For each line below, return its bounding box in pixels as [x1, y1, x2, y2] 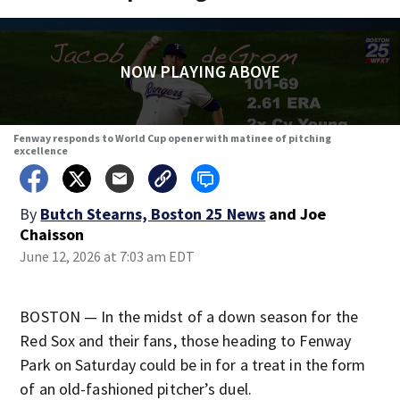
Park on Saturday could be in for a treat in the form [20, 354, 366, 375]
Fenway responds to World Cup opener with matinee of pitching [12, 131, 331, 145]
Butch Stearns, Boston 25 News [40, 204, 266, 224]
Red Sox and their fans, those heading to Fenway [20, 330, 352, 351]
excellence [12, 144, 68, 157]
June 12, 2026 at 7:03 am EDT [20, 247, 196, 265]
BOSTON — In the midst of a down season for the [20, 306, 358, 327]
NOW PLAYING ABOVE [119, 61, 280, 82]
